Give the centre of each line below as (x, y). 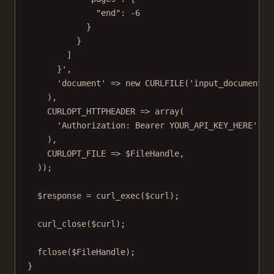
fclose (52, 252)
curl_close (62, 224)
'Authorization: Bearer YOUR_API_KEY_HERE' (157, 126)
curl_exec (118, 196)
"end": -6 (118, 13)
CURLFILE (165, 83)
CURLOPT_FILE (76, 154)
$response (62, 196)
